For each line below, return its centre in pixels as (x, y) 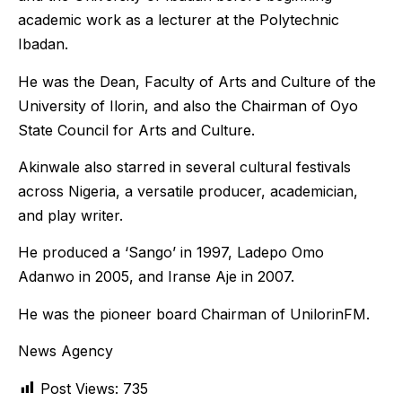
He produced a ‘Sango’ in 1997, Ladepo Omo (171, 253)
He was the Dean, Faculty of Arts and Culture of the (197, 81)
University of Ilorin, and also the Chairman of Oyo (188, 105)
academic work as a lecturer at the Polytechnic (179, 20)
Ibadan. (43, 44)
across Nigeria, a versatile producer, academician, (188, 192)
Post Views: (79, 388)
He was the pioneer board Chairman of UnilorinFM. (194, 314)
